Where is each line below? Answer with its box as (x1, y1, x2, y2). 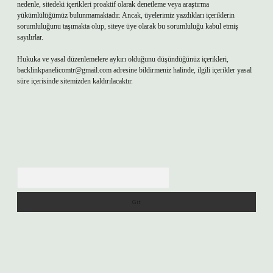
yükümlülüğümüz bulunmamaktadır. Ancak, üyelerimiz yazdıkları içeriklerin (17, 11, 235, 19)
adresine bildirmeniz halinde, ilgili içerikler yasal (112, 66, 252, 74)
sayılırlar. (17, 33, 43, 41)
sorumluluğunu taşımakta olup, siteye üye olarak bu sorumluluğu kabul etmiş (17, 22, 238, 30)
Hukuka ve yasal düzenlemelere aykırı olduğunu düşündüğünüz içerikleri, (17, 55, 229, 63)
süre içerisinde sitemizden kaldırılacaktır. (17, 77, 133, 85)
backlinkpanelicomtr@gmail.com (17, 66, 112, 74)
